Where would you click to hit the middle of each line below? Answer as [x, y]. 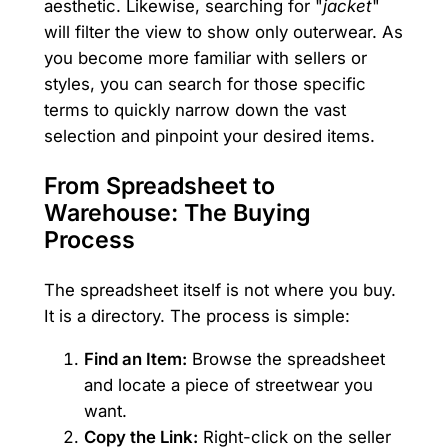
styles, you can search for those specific [204, 84]
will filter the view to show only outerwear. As [223, 32]
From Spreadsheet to [159, 185]
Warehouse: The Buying [177, 212]
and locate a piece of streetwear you [228, 384]
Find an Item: [135, 358]
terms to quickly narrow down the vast [194, 110]
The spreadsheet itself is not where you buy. [219, 289]
